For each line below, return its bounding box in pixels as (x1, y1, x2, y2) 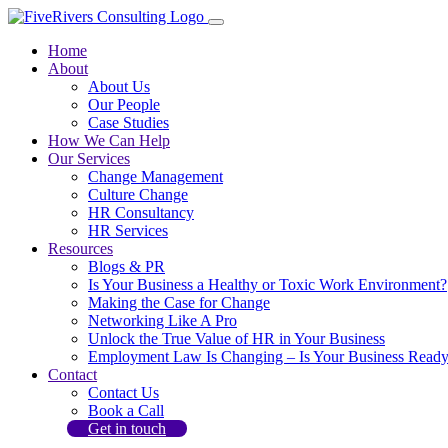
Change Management (88, 168, 223, 185)
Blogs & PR (88, 258, 165, 275)
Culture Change (88, 186, 188, 203)
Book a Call (88, 402, 164, 419)
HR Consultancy (88, 204, 194, 221)
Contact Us (88, 384, 159, 401)
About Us (88, 78, 150, 95)
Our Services (48, 150, 130, 167)
